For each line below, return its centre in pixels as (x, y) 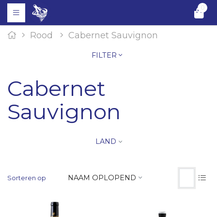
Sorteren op (27, 178)
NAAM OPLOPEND (102, 178)
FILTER (105, 55)
